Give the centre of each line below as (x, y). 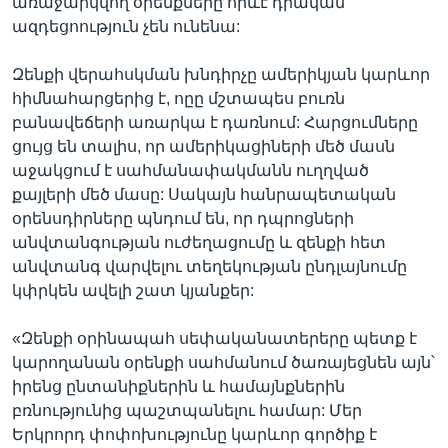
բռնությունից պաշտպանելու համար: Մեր (187, 410)
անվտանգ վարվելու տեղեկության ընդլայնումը (209, 266)
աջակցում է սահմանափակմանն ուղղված (190, 170)
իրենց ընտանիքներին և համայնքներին (178, 386)
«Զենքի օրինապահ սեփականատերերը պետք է (214, 338)
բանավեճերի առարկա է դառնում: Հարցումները (215, 122)
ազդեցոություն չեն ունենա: (126, 26)
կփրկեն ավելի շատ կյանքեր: (133, 290)
